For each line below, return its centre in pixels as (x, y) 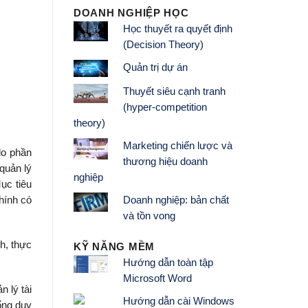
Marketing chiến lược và (177, 146)
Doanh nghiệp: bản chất (176, 200)
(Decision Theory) (163, 45)
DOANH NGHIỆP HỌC (131, 13)
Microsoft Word (157, 278)
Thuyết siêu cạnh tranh (174, 92)
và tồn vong (149, 216)
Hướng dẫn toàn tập (168, 262)
